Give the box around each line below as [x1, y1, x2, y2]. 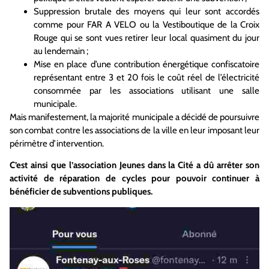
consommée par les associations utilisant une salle [34, 85, 259, 96]
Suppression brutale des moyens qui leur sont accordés [34, 5, 259, 17]
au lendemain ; [34, 45, 88, 56]
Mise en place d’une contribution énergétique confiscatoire [34, 58, 259, 70]
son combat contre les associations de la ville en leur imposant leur [10, 124, 259, 136]
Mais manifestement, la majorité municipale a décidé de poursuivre [10, 111, 259, 122]
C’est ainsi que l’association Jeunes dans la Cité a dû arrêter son [10, 160, 259, 171]
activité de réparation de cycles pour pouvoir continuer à [10, 173, 259, 184]
